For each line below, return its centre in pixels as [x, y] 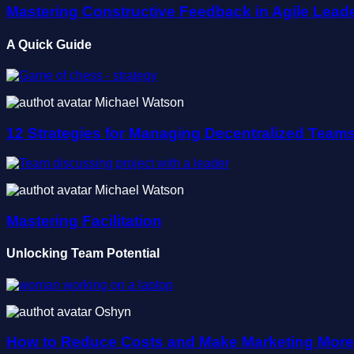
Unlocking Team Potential [83, 254]
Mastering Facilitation [84, 221]
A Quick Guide [49, 44]
